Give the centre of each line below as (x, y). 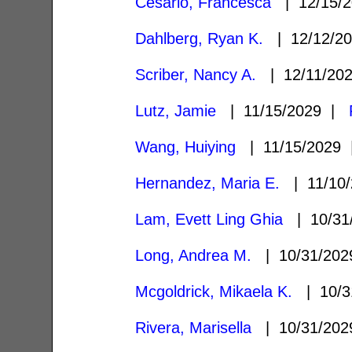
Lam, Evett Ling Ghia (209, 219)
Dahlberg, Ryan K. (200, 38)
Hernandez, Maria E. (208, 183)
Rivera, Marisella (194, 327)
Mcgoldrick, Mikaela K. (214, 291)
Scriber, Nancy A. (196, 74)
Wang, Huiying (186, 147)
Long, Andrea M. (194, 255)
